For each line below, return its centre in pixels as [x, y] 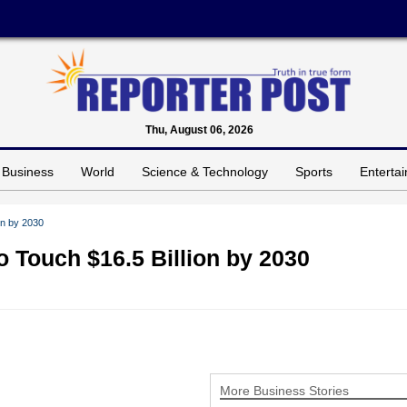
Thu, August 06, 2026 [199, 129]
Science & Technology [205, 171]
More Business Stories [284, 390]
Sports [314, 171]
